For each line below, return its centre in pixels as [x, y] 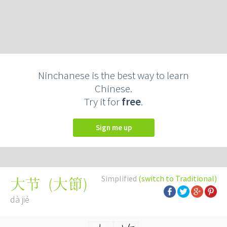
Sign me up [116, 127]
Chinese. [113, 88]
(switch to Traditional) [178, 178]
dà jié [20, 199]
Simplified [120, 178]
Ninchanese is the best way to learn [113, 75]
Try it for [103, 102]
